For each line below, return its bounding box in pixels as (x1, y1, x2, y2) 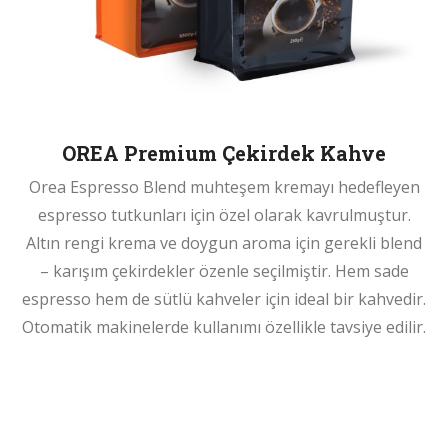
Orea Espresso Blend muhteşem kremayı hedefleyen (28, 176, 420, 199)
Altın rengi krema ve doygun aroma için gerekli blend (26, 232, 422, 255)
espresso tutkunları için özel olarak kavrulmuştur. (37, 204, 411, 227)
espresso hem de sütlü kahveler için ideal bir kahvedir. (22, 288, 426, 311)
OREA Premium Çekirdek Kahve (62, 140, 386, 167)
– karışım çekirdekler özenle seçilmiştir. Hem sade (39, 260, 409, 283)
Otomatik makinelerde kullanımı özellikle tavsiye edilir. (22, 316, 426, 339)
